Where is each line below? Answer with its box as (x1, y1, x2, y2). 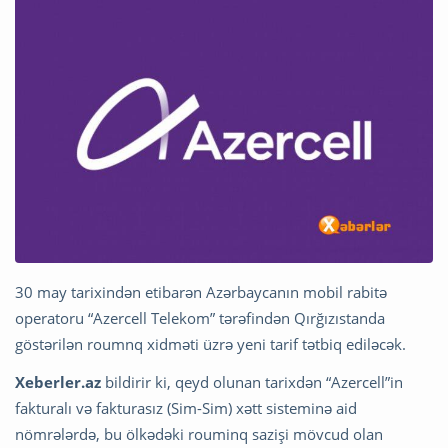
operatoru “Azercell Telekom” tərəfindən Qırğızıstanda (15, 308, 385, 329)
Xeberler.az (15, 372, 101, 393)
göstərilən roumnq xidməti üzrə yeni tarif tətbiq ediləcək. (15, 334, 410, 355)
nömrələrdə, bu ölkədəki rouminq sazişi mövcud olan (15, 424, 383, 445)
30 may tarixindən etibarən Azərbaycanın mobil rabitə (15, 282, 387, 303)
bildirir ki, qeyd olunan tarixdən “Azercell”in (101, 372, 403, 393)
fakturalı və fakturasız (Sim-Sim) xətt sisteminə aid (15, 398, 357, 419)
